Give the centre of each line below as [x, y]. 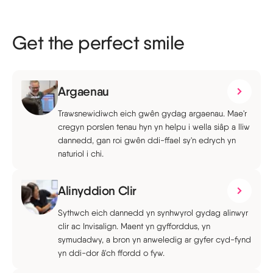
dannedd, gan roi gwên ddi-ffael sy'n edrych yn [147, 140]
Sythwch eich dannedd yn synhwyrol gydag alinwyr [153, 213]
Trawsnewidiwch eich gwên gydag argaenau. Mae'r [152, 113]
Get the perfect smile [98, 43]
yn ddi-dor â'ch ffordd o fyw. [111, 253]
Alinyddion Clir [97, 190]
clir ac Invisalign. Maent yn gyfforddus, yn [134, 226]
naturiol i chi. [81, 154]
